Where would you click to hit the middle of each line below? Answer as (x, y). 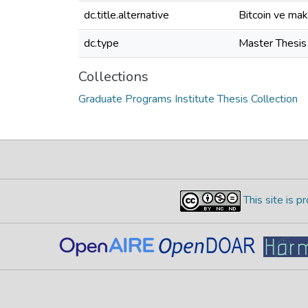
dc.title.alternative (126, 15)
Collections (113, 77)
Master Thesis (273, 43)
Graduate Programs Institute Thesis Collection (188, 99)
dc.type (101, 43)
